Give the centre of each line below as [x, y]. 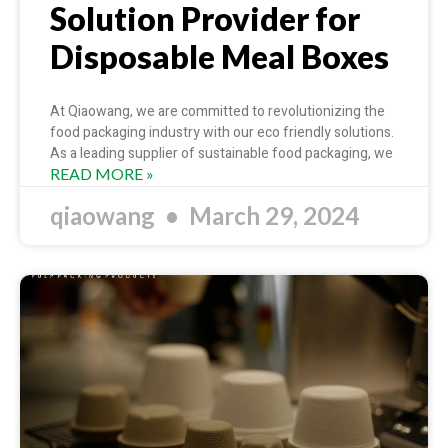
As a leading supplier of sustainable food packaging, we [221, 154]
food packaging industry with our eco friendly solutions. [222, 133]
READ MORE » [102, 174]
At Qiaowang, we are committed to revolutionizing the [217, 112]
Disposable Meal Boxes [219, 57]
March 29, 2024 [271, 216]
